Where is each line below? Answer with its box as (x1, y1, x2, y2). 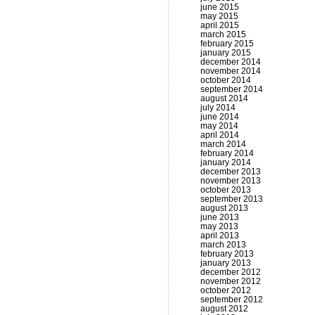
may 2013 (200, 221, 238, 231)
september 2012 (200, 295, 263, 304)
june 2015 (200, 2, 239, 12)
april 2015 (200, 20, 239, 30)
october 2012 (200, 285, 251, 295)
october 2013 (200, 185, 251, 195)
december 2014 (200, 57, 261, 67)
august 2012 (200, 304, 248, 314)
